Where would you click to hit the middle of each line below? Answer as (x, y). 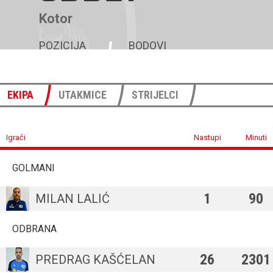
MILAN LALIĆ (73, 199)
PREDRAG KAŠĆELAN (95, 260)
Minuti (256, 137)
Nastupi (207, 137)
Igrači (16, 137)
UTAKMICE (83, 95)
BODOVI (147, 45)
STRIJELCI (155, 95)
